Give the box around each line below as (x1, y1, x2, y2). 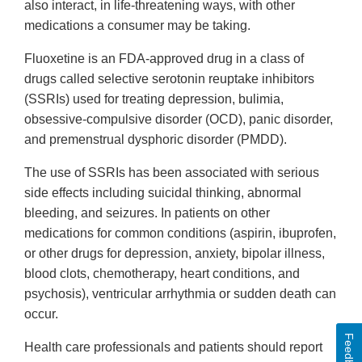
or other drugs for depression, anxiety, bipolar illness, (24, 246, 325, 260)
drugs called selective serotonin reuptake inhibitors (24, 71, 314, 86)
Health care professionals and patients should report (24, 339, 322, 354)
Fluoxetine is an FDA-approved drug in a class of (24, 51, 304, 65)
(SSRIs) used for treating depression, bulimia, (24, 91, 284, 106)
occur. (24, 306, 58, 321)
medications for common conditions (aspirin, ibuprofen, (24, 225, 336, 240)
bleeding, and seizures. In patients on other (24, 205, 270, 220)
